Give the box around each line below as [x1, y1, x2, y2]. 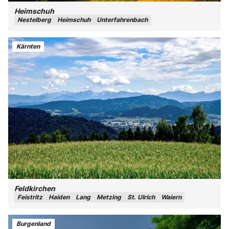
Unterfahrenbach [97, 16, 148, 24]
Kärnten [16, 42, 40, 50]
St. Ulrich [127, 193, 155, 201]
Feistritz [17, 193, 42, 201]
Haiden [49, 193, 70, 201]
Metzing [97, 193, 121, 201]
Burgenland [16, 220, 51, 227]
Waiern [161, 193, 181, 201]
